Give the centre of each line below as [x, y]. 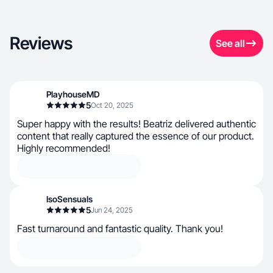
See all [230, 43]
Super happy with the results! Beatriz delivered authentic [136, 124]
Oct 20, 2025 [112, 105]
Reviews [41, 43]
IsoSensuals [69, 199]
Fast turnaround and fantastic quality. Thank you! [120, 229]
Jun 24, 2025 [112, 210]
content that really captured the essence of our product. [136, 136]
